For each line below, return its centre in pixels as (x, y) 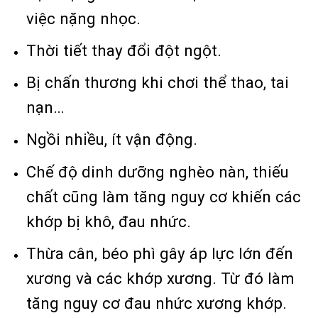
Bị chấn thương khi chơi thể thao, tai (158, 83)
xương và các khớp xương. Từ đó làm (161, 278)
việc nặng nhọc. (84, 18)
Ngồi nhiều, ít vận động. (112, 139)
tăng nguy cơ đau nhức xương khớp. (157, 303)
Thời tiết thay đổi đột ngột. (124, 50)
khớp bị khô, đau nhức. (109, 221)
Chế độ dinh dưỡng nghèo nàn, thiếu (158, 171)
